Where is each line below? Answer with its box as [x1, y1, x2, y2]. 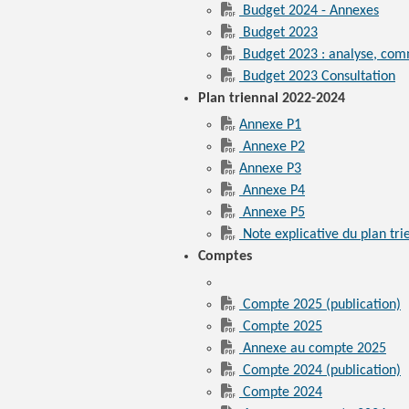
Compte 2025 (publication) [243, 298, 401, 312]
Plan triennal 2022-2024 [198, 91, 345, 106]
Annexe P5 [243, 205, 305, 220]
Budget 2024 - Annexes [243, 4, 379, 18]
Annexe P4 [243, 184, 305, 198]
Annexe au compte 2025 [243, 341, 386, 356]
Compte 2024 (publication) [243, 363, 401, 378]
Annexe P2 [239, 140, 305, 154]
